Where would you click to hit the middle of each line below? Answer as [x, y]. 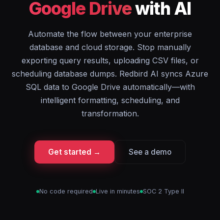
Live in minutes [118, 191]
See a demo [150, 152]
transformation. [110, 113]
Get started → [74, 152]
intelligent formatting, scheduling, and [110, 100]
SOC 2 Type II [163, 191]
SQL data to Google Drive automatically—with [110, 87]
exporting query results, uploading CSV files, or [110, 60]
